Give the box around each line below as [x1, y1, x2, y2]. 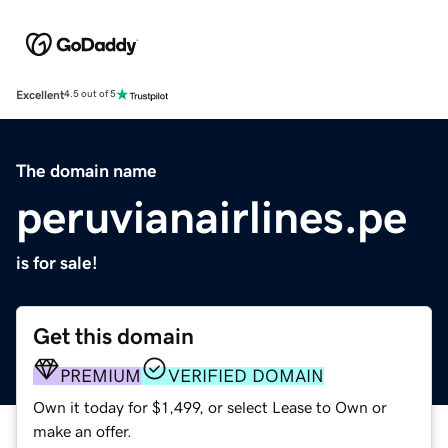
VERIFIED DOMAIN [168, 366, 324, 385]
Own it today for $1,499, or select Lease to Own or [33, 398, 387, 415]
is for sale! [16, 253, 98, 272]
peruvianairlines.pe [16, 193, 407, 240]
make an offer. [33, 422, 132, 439]
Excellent [16, 88, 64, 101]
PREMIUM [60, 366, 141, 385]
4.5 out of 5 [64, 89, 116, 100]
